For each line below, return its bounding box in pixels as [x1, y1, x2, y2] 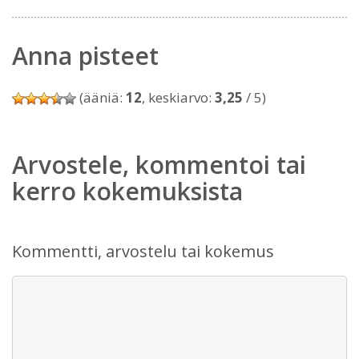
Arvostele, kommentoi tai [12, 148, 306, 181]
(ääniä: [76, 88, 126, 107]
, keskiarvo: [142, 88, 215, 107]
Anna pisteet [12, 39, 159, 72]
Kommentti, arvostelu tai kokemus [12, 240, 274, 262]
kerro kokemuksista [12, 175, 243, 208]
